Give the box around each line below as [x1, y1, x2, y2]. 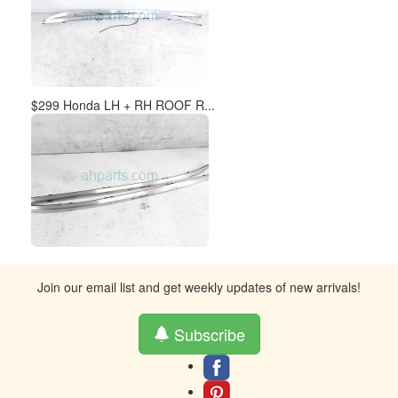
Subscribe [169, 322, 245, 346]
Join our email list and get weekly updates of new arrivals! [37, 278, 361, 296]
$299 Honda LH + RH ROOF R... [31, 96, 215, 114]
